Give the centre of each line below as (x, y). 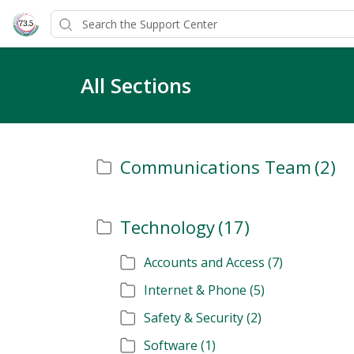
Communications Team (216, 167)
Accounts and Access (204, 262)
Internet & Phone (195, 290)
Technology (168, 227)
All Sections (136, 85)
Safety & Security (194, 318)
